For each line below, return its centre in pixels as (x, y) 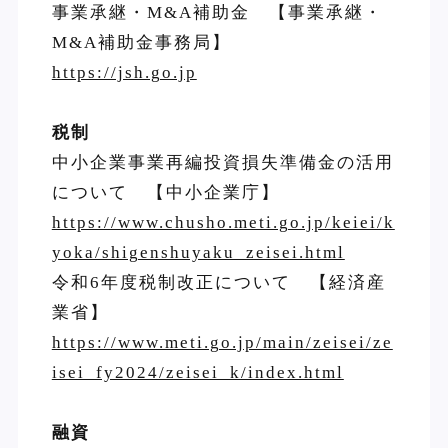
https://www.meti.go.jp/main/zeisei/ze (222, 342)
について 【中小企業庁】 (165, 192)
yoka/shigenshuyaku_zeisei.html (198, 252)
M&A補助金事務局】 (141, 42)
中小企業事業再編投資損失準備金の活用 (222, 162)
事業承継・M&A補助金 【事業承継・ (217, 12)
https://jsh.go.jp (124, 72)
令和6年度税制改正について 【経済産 (218, 282)
